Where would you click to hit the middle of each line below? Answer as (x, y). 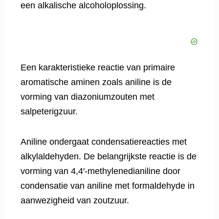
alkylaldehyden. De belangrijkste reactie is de (109, 157)
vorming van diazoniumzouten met (88, 97)
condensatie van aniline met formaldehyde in (108, 186)
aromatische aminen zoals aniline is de (96, 82)
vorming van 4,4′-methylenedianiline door (100, 171)
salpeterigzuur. (49, 112)
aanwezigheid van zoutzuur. (75, 201)
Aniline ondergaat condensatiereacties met (104, 142)
